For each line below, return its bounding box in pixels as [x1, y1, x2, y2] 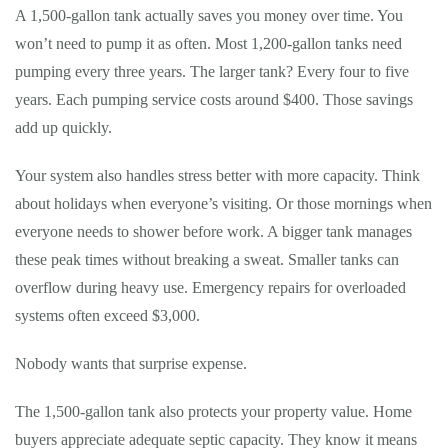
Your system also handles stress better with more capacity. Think [15, 167, 420, 184]
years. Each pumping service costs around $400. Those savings [15, 91, 413, 108]
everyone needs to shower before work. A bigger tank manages [15, 223, 412, 240]
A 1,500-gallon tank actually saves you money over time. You [15, 7, 403, 24]
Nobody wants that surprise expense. [15, 355, 247, 372]
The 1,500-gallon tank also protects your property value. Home [15, 403, 412, 420]
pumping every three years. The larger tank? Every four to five [15, 63, 409, 80]
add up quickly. [15, 119, 112, 136]
